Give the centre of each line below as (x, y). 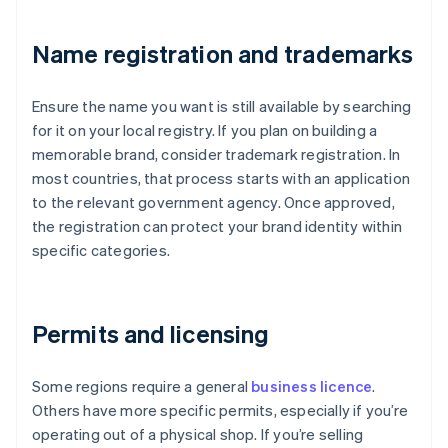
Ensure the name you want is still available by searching (222, 106)
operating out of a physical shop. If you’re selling (198, 434)
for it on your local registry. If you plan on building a (205, 130)
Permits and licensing (151, 334)
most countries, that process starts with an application (221, 178)
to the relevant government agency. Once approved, (213, 202)
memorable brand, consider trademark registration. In (216, 154)
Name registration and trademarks (223, 54)
